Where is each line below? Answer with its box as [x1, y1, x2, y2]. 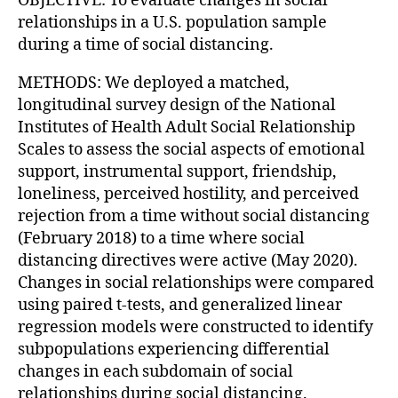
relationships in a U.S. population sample [18, 12, 327, 33]
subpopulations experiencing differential [18, 338, 330, 360]
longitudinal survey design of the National [18, 94, 336, 115]
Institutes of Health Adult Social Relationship [18, 116, 355, 138]
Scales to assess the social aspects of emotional [18, 139, 365, 160]
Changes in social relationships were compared [18, 272, 374, 293]
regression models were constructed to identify [18, 316, 373, 338]
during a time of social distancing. [18, 34, 274, 55]
